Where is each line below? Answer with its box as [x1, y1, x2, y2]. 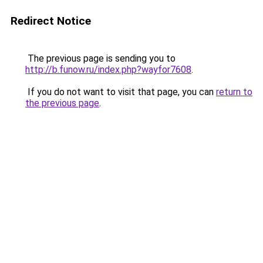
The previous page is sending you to [25, 53, 176, 64]
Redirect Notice [11, 14, 91, 28]
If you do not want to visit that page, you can [25, 86, 216, 97]
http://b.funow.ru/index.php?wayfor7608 [25, 64, 191, 75]
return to [216, 86, 252, 97]
